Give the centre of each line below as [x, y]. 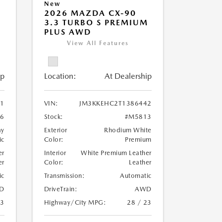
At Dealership [128, 76]
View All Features [98, 43]
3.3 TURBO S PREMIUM [96, 23]
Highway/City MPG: [75, 202]
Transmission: [64, 176]
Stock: [54, 117]
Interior [55, 153]
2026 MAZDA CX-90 [90, 13]
